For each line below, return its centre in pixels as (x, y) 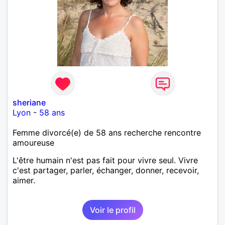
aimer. (24, 180)
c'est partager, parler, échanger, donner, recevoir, (106, 170)
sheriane (29, 102)
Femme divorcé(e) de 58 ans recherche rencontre (107, 132)
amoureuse (33, 142)
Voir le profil (113, 210)
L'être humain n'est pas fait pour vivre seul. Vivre (105, 160)
